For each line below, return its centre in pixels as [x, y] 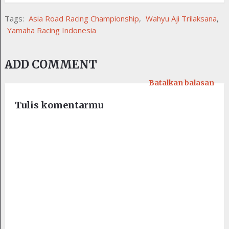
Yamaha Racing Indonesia [51, 30]
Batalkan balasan [182, 83]
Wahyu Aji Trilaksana [181, 18]
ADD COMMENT [51, 64]
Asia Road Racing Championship [84, 18]
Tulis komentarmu [59, 105]
